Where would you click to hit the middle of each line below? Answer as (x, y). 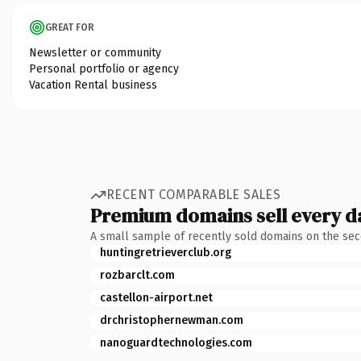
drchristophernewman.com (172, 320)
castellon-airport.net (156, 297)
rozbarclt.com (137, 275)
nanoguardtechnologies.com (176, 342)
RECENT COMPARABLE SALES (194, 195)
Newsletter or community (95, 52)
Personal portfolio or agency (104, 68)
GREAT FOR (70, 27)
